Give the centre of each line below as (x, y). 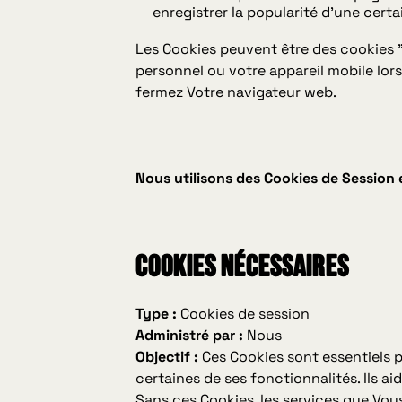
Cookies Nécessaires (243, 267)
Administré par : (190, 335)
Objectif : (167, 356)
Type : (157, 313)
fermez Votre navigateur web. (236, 92)
